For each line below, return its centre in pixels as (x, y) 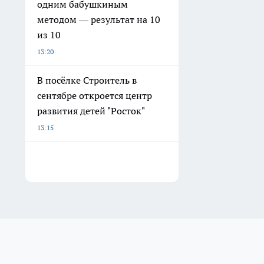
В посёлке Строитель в (87, 80)
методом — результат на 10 (99, 19)
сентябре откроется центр (95, 95)
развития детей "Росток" (91, 110)
